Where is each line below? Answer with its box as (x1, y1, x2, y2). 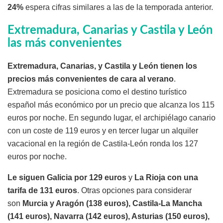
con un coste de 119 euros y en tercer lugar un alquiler (7, 126, 198, 135)
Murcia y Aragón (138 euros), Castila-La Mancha (22, 199, 202, 208)
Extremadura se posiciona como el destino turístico (7, 87, 187, 96)
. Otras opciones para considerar (77, 186, 192, 195)
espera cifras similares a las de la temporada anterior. (25, 2, 213, 11)
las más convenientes (7, 37, 122, 49)
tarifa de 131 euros (7, 186, 77, 195)
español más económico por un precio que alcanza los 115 (7, 100, 215, 109)
